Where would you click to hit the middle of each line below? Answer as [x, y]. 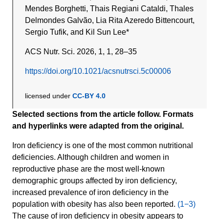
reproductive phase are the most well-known [88, 169]
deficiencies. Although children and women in [91, 157]
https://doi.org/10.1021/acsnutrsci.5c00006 [98, 71]
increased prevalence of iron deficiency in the [90, 193]
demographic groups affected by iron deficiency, [95, 181]
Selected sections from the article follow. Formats [103, 114]
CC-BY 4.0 [89, 96]
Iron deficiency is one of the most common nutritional [103, 146]
